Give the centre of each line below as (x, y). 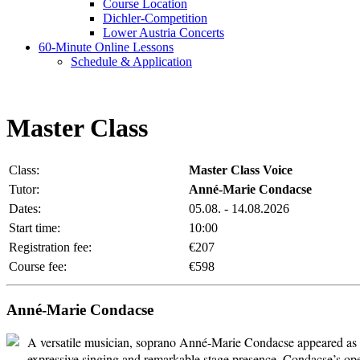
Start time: (35, 227)
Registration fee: (50, 247)
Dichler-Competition (155, 18)
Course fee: (38, 266)
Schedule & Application (131, 61)
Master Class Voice (241, 170)
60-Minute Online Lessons (106, 47)
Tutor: (24, 189)
